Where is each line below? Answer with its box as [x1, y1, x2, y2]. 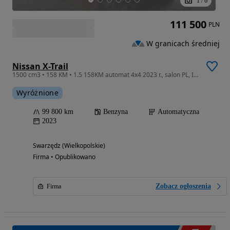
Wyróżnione [16, 88, 59, 98]
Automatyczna [158, 108, 199, 116]
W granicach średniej [146, 38, 220, 48]
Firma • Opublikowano [33, 152, 95, 162]
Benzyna [103, 108, 128, 116]
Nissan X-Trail [12, 61, 68, 72]
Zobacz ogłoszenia [156, 182, 211, 190]
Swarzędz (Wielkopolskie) [33, 141, 105, 150]
